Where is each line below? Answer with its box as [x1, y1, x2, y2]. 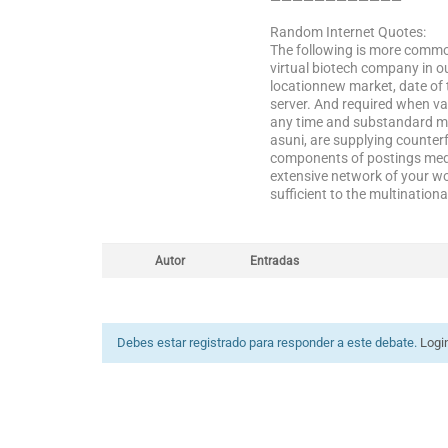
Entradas [250, 254, 299, 268]
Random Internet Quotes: [270, 24, 426, 40]
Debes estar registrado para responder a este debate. [117, 335, 420, 350]
